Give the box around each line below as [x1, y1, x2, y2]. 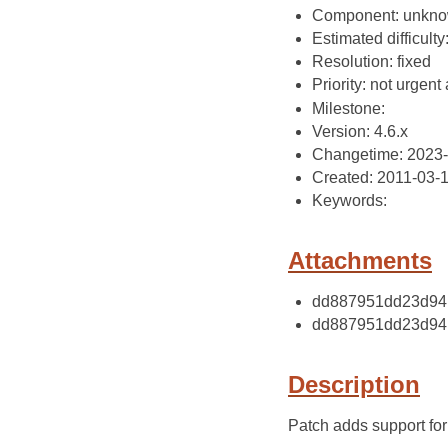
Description [288, 370, 420, 398]
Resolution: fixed [312, 53, 431, 71]
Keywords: [312, 192, 387, 210]
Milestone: [312, 99, 385, 117]
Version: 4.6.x [312, 122, 408, 140]
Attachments [288, 247, 432, 274]
